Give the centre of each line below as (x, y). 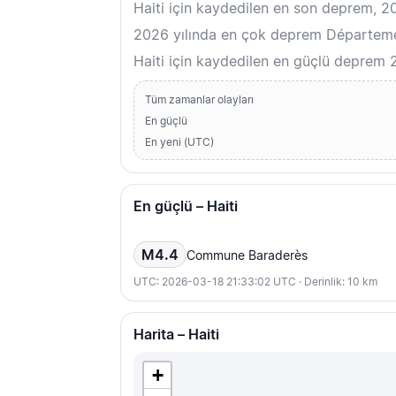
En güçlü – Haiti (186, 206)
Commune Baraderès (247, 255)
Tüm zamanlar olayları (199, 100)
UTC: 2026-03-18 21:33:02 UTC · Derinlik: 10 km (255, 282)
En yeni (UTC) (179, 142)
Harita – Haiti (176, 335)
